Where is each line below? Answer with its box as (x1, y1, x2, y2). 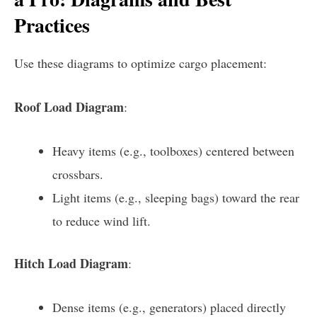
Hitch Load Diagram (14, 253, 128, 272)
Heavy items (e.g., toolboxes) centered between (52, 142, 294, 159)
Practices (14, 10, 90, 40)
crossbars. (52, 165, 103, 183)
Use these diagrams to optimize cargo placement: (14, 54, 267, 72)
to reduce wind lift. (52, 212, 151, 229)
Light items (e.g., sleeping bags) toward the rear (52, 188, 299, 206)
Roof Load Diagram (14, 98, 124, 117)
